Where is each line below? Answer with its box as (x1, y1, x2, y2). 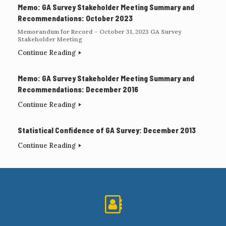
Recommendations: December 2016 (18, 84, 138, 94)
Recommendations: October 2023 (18, 13, 133, 23)
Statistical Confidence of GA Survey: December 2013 (18, 125, 196, 135)
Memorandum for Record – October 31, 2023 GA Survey (18, 27, 182, 35)
